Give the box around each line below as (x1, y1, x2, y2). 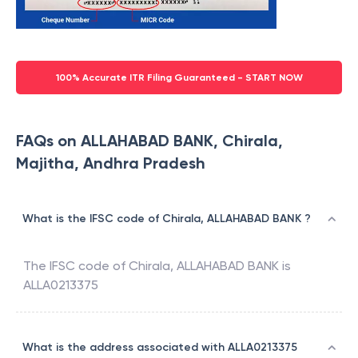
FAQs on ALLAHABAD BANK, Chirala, (16, 131, 283, 151)
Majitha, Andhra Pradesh (16, 153, 205, 173)
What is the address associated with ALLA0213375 (22, 340, 297, 355)
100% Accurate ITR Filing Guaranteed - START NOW (55, 72, 303, 84)
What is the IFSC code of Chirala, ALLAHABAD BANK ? (22, 212, 311, 226)
